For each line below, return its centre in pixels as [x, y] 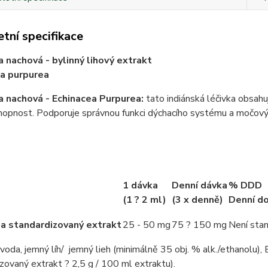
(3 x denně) [197, 200]
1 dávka [140, 185]
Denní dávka [199, 185]
